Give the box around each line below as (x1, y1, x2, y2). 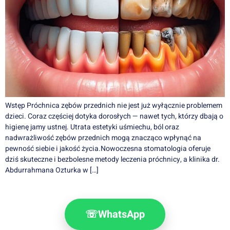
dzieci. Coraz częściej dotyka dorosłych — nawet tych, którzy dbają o (5, 111, 223, 122)
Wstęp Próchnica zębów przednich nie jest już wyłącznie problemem (5, 100, 222, 111)
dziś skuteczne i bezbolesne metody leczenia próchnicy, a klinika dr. (5, 154, 220, 165)
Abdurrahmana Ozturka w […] (5, 165, 99, 176)
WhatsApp (98, 207, 145, 222)
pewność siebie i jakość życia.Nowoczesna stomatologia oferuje (5, 143, 210, 154)
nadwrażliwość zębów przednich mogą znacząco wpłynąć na (5, 132, 201, 143)
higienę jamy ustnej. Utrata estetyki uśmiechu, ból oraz (5, 122, 179, 132)
